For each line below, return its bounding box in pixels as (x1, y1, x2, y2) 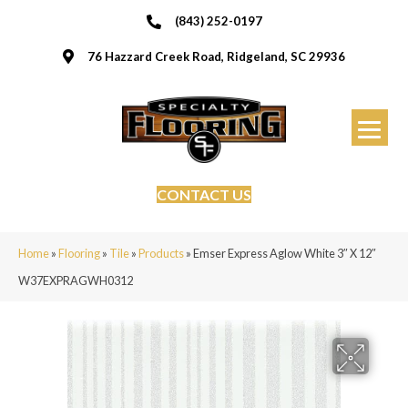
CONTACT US (157, 185, 251, 203)
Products (138, 245, 184, 260)
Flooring (58, 245, 100, 260)
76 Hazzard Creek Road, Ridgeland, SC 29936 (87, 49, 345, 64)
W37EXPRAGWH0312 (18, 272, 133, 288)
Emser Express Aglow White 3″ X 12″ (193, 245, 376, 260)
